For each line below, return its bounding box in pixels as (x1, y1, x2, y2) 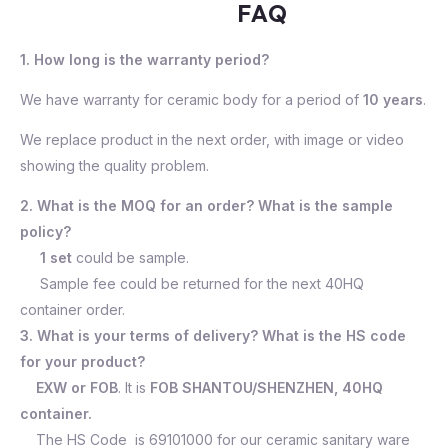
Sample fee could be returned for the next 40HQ (20, 274, 364, 292)
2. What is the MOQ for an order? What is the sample (20, 196, 393, 214)
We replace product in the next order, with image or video (20, 130, 404, 148)
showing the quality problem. (20, 156, 209, 174)
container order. (20, 300, 125, 318)
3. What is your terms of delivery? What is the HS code (20, 326, 406, 344)
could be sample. (72, 248, 189, 266)
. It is (118, 378, 150, 396)
